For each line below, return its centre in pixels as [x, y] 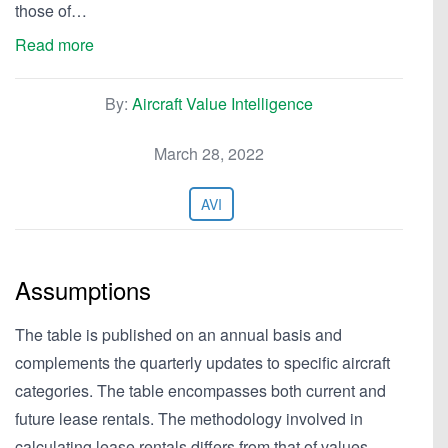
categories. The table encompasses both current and [200, 390]
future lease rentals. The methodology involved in [189, 418]
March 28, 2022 [209, 153]
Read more [54, 44]
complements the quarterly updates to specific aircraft [202, 362]
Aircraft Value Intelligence [222, 103]
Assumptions [83, 289]
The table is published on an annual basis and [178, 334]
